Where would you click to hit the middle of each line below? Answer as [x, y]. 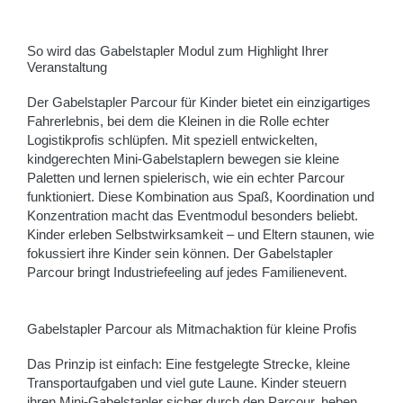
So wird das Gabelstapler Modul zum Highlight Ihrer [178, 51]
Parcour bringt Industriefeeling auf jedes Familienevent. [187, 273]
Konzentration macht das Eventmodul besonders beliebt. [193, 216]
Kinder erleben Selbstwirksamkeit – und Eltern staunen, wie [201, 235]
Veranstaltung [67, 67]
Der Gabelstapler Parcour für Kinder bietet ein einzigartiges [199, 103]
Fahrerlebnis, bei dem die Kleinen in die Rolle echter [178, 121]
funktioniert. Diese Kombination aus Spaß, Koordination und [201, 197]
